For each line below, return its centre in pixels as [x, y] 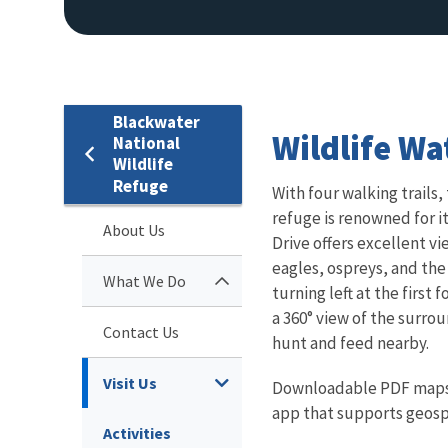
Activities [137, 432]
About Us [134, 229]
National [146, 142]
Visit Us [130, 382]
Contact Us [141, 331]
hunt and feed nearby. [350, 342]
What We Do [144, 280]
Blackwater [156, 121]
